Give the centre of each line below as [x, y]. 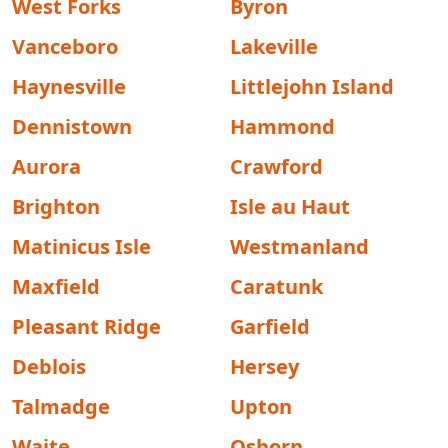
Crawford [276, 166]
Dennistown [72, 126]
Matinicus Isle [81, 246]
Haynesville [69, 86]
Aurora [46, 166]
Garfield [270, 326]
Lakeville [274, 46]
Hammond [282, 126]
